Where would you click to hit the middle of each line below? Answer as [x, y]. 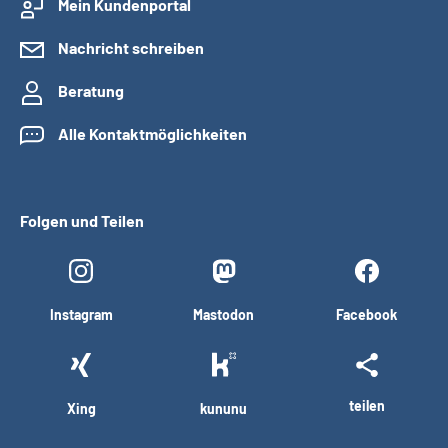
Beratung [91, 90]
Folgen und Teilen [82, 220]
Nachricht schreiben [131, 47]
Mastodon [224, 314]
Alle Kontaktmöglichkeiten [152, 133]
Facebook [367, 314]
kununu [224, 408]
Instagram [81, 314]
